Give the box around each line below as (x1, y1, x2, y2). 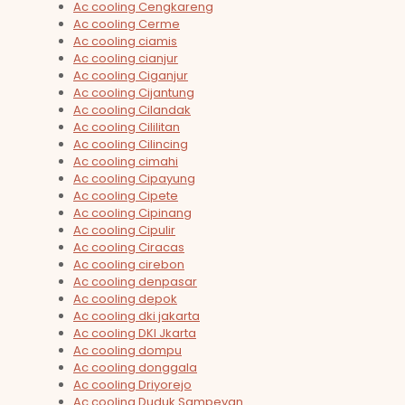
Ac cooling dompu (73, 342, 182, 360)
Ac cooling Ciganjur (73, 67, 188, 85)
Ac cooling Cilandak (73, 101, 191, 119)
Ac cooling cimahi (73, 153, 178, 171)
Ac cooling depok (73, 290, 177, 308)
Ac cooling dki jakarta (73, 307, 200, 325)
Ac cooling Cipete (73, 187, 178, 205)
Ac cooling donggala (73, 359, 197, 377)
